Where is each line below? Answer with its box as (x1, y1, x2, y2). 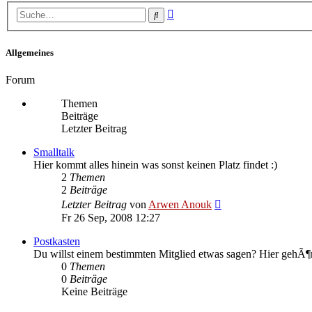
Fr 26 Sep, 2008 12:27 (61, 211, 160, 224)
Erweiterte (173, 6, 219, 18)
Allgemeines (6, 47, 54, 58)
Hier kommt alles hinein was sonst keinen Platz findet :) (33, 158, 277, 171)
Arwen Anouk (148, 198, 212, 210)
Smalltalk (33, 146, 75, 158)
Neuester (221, 195, 260, 208)
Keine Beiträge (61, 285, 127, 297)
